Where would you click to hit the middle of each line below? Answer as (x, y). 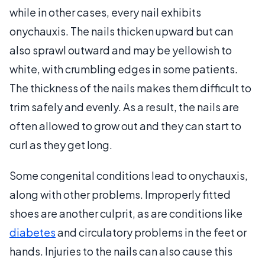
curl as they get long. (61, 145)
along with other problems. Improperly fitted (120, 194)
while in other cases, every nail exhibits (105, 12)
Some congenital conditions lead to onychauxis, (129, 175)
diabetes (33, 232)
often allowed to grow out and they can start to (125, 126)
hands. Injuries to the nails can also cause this (121, 251)
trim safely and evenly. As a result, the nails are (124, 107)
